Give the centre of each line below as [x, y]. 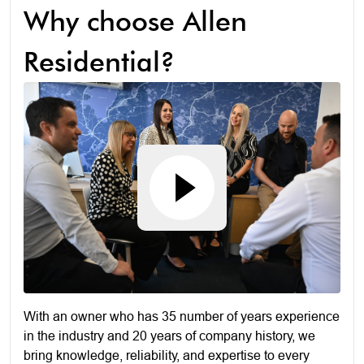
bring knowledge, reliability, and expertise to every [167, 355]
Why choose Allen [135, 20]
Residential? [99, 61]
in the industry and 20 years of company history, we [169, 335]
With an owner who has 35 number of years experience [182, 316]
